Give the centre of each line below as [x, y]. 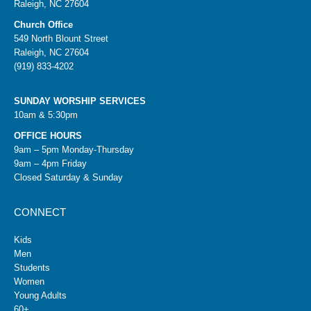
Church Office [43, 25]
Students [32, 268]
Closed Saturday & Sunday [68, 177]
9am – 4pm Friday [50, 163]
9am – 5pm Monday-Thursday [74, 150]
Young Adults [40, 295]
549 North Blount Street [61, 39]
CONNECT [40, 212]
